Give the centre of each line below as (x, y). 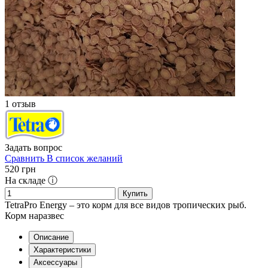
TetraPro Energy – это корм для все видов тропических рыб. (126, 205)
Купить (135, 194)
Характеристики (62, 250)
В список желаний (85, 159)
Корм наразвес (34, 216)
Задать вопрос (33, 148)
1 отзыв (20, 104)
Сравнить (25, 159)
